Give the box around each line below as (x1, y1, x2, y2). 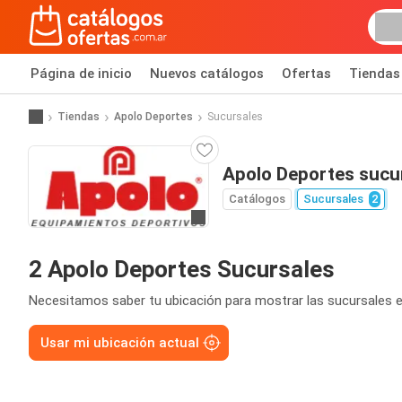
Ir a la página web (197, 210, 300, 227)
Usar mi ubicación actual (40, 335, 199, 351)
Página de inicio (31, 66, 132, 82)
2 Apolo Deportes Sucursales (29, 256, 335, 283)
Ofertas (282, 66, 331, 82)
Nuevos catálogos (150, 66, 264, 82)
